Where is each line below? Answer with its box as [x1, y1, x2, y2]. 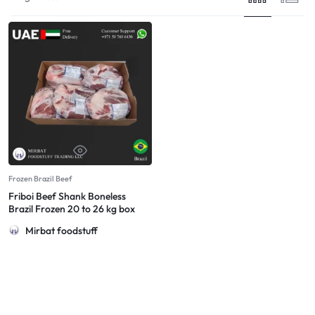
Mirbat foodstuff [25, 224, 98, 237]
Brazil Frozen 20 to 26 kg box [8, 202, 135, 215]
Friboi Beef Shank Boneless [8, 189, 126, 202]
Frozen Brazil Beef [8, 173, 72, 184]
